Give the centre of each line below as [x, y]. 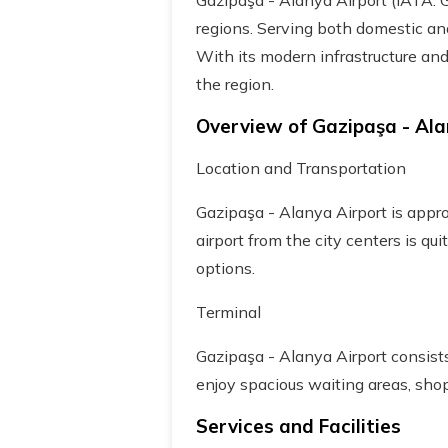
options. [225, 268]
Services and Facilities [298, 426]
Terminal [228, 312]
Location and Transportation [301, 168]
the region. [235, 84]
